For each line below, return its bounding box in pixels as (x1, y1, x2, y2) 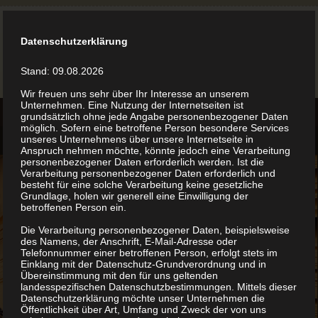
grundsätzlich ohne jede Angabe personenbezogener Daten (21, 111, 289, 122)
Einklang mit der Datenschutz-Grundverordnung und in (21, 258, 267, 270)
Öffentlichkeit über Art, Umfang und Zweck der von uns (21, 304, 267, 315)
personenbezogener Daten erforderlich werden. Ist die (21, 156, 265, 168)
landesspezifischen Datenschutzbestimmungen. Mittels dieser (21, 281, 297, 292)
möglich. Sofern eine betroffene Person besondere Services (21, 122, 290, 133)
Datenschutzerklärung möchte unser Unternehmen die (21, 292, 265, 304)
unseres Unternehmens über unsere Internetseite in (21, 133, 254, 145)
